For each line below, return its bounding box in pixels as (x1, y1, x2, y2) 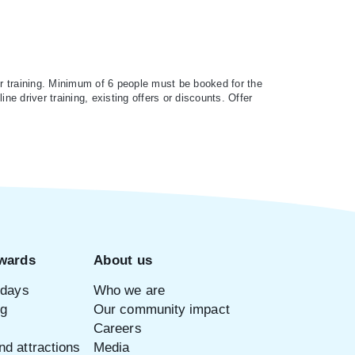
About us (94, 252, 152, 268)
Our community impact (94, 301, 230, 317)
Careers (94, 320, 142, 336)
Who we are (94, 282, 165, 298)
